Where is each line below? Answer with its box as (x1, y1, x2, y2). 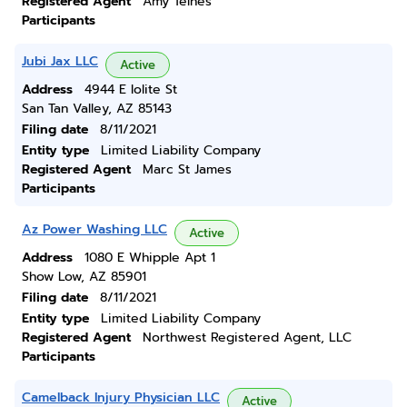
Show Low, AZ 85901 (22, 267, 146, 286)
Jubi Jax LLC (22, 52, 98, 71)
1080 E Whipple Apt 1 (84, 248, 215, 267)
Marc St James (143, 160, 232, 179)
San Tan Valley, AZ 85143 (22, 99, 172, 118)
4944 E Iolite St (84, 80, 177, 99)
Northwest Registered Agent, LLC (143, 328, 352, 347)
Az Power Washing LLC (22, 220, 167, 239)
